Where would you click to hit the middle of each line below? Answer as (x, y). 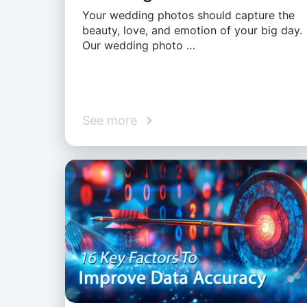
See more (109, 121)
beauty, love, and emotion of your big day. (192, 30)
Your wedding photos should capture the (188, 15)
